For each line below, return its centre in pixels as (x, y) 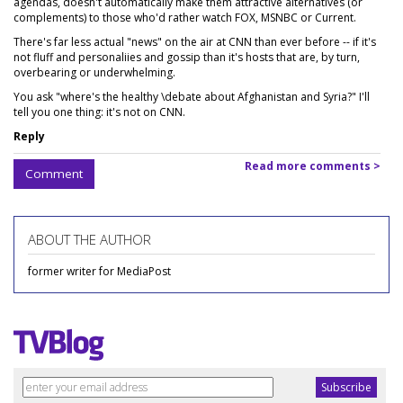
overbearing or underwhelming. (94, 72)
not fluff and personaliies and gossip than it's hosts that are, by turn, (187, 57)
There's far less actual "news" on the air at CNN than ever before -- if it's (195, 42)
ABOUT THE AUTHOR (90, 239)
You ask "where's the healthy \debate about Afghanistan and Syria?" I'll (192, 97)
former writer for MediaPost (99, 271)
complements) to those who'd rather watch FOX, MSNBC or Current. (185, 18)
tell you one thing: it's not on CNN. (99, 112)
